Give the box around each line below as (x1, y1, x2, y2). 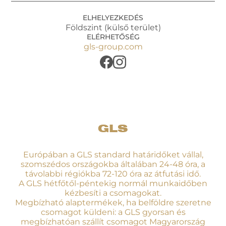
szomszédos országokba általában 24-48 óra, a (21, 159, 205, 169)
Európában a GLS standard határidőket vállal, (23, 150, 203, 160)
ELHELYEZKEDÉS (83, 14, 143, 22)
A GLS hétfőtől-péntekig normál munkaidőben (19, 179, 207, 189)
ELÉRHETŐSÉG (86, 33, 140, 41)
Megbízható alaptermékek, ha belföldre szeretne (15, 198, 211, 208)
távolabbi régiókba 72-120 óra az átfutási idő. (25, 169, 201, 179)
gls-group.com (83, 42, 143, 52)
